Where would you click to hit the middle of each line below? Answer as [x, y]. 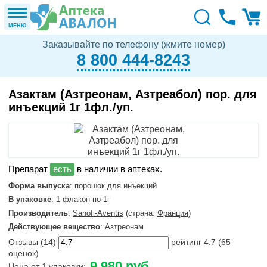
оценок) [24, 254]
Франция [173, 213]
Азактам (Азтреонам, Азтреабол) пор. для [133, 94]
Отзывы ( [26, 242]
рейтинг [187, 242]
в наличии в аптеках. [118, 169]
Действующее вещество [54, 227]
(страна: [140, 213]
